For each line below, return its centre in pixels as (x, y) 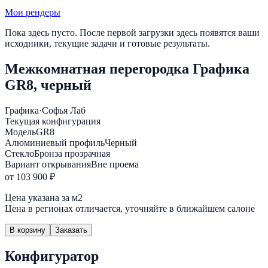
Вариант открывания (48, 165)
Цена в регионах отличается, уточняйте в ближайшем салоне (130, 209)
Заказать (71, 230)
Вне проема (115, 165)
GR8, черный (48, 85)
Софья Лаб (64, 111)
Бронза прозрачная (72, 154)
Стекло (19, 154)
